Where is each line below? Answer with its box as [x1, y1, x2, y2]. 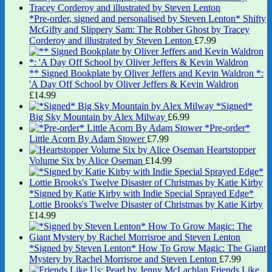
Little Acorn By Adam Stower [29, 134, 144, 144]
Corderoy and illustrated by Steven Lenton [29, 35, 192, 46]
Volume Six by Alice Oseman [29, 155, 143, 166]
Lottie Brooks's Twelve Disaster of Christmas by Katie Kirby [29, 199, 263, 210]
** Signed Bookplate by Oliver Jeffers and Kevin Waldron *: [29, 68, 263, 79]
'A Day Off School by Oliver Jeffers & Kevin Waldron [29, 79, 239, 90]
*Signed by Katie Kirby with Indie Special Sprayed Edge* [29, 188, 254, 199]
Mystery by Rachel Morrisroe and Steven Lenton [29, 254, 217, 265]
